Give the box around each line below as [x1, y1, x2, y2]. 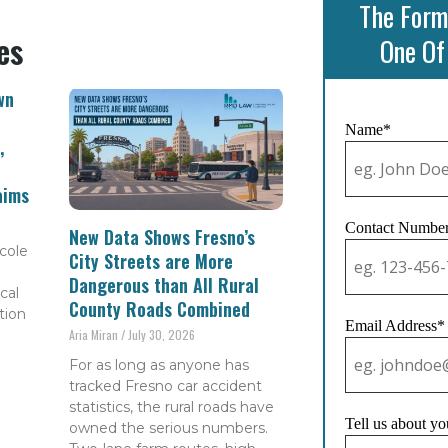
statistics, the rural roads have [69, 398, 275, 417]
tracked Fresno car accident [69, 377, 263, 396]
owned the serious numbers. [69, 419, 269, 438]
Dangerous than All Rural [69, 272, 260, 299]
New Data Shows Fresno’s [69, 224, 256, 251]
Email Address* [345, 316, 445, 334]
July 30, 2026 [125, 326, 196, 344]
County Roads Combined [69, 296, 251, 323]
